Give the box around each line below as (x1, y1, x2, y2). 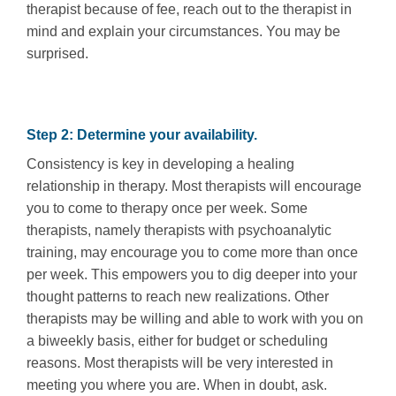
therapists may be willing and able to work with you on (27, 310, 363, 326)
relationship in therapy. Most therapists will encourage (27, 178, 362, 194)
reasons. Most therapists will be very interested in (27, 354, 333, 370)
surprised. (27, 46, 88, 62)
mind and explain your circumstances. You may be (27, 24, 340, 40)
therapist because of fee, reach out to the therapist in (27, 2, 352, 18)
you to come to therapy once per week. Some (27, 200, 308, 216)
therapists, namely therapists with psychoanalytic (27, 222, 331, 238)
